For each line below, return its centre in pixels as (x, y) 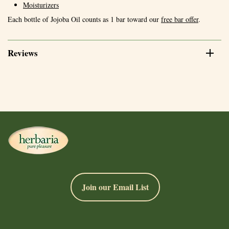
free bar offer (180, 19)
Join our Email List (115, 187)
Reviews (23, 53)
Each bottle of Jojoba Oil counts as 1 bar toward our (84, 19)
